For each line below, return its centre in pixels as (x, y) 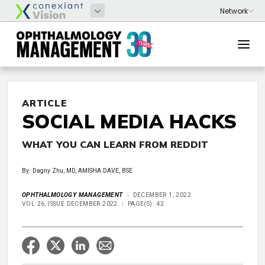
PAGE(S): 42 (146, 204)
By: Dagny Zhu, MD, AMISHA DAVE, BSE (77, 171)
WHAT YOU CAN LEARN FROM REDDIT (115, 144)
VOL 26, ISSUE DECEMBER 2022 (70, 204)
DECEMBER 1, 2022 (162, 195)
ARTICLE (45, 103)
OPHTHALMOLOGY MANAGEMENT (72, 195)
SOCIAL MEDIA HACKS (130, 121)
